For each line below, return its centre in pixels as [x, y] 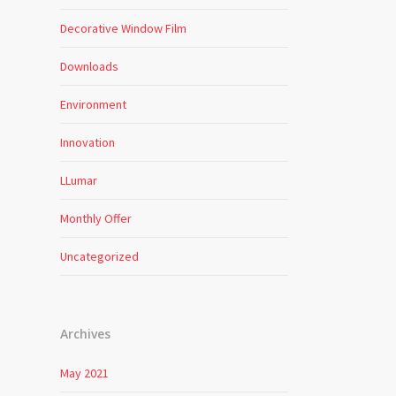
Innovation [87, 142]
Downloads [89, 66]
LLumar [78, 180]
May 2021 [84, 373]
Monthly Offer [95, 218]
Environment [93, 104]
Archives [85, 334]
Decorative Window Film [123, 28]
